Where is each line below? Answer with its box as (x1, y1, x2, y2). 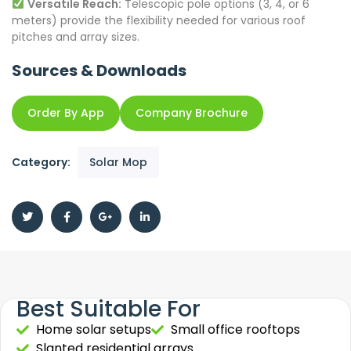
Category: (12, 154, 73, 171)
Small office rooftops (171, 320, 300, 339)
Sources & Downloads (12, 60, 186, 82)
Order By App (27, 105, 104, 121)
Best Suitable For (16, 294, 201, 325)
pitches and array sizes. (12, 29, 139, 45)
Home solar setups (36, 320, 151, 339)
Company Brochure (136, 105, 248, 121)
